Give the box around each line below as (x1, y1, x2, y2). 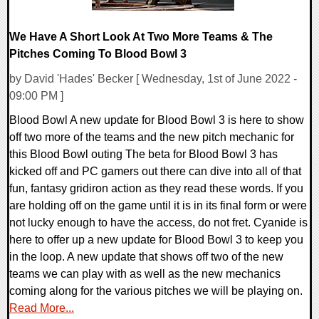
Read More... (9, 301, 74, 314)
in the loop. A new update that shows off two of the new (9, 250, 283, 263)
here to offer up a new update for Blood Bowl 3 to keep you (9, 233, 303, 246)
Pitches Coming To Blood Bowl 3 (9, 48, 187, 61)
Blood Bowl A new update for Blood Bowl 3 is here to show (9, 113, 304, 126)
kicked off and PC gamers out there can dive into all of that (9, 164, 301, 177)
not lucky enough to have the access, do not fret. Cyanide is (9, 216, 308, 229)
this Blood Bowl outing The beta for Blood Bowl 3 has (9, 147, 278, 160)
